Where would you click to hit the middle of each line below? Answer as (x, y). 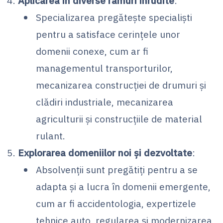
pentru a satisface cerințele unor (108, 34)
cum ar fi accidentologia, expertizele (116, 203)
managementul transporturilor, (104, 68)
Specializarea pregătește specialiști (114, 17)
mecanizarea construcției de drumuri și (121, 85)
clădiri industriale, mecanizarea (105, 102)
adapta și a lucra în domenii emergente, (123, 186)
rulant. (51, 135)
